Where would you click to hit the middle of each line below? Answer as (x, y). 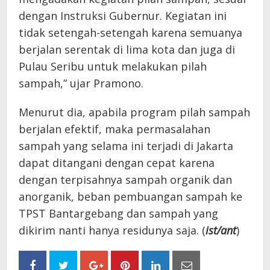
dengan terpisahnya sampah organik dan (125, 179)
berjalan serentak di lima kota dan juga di (127, 49)
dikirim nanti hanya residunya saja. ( (112, 230)
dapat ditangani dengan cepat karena (117, 162)
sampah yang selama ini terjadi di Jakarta (126, 146)
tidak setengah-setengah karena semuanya (130, 32)
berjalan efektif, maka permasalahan (115, 129)
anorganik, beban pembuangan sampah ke (130, 196)
